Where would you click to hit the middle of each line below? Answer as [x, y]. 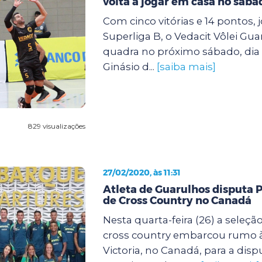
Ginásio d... [130, 66]
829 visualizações [56, 126]
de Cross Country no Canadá [177, 200]
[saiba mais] [186, 66]
